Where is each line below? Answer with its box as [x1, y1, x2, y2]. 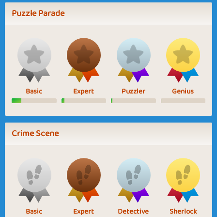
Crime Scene [12, 126, 59, 141]
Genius [172, 85, 194, 97]
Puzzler [121, 85, 145, 97]
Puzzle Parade [12, 6, 64, 21]
